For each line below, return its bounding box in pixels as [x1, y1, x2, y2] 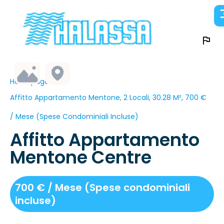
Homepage [10, 76, 49, 87]
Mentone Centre [10, 145, 151, 170]
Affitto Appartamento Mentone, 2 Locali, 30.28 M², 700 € [10, 92, 206, 103]
